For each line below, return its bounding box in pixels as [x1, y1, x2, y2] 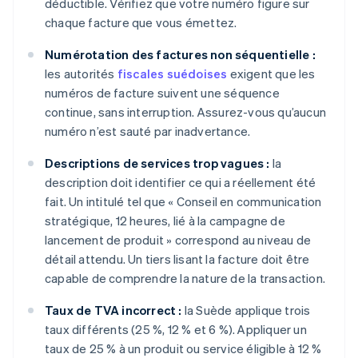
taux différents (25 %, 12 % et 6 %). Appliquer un [45, 321, 307, 338]
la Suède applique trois [181, 302, 311, 319]
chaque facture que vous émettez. [45, 14, 237, 31]
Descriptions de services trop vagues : [45, 155, 270, 172]
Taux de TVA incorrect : [45, 302, 182, 319]
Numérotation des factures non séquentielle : [45, 46, 316, 63]
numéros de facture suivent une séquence [45, 85, 280, 101]
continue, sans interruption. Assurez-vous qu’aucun [45, 104, 327, 121]
